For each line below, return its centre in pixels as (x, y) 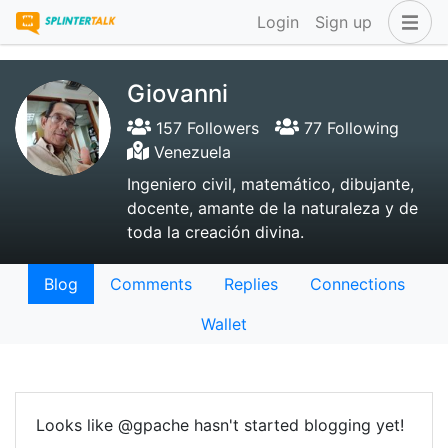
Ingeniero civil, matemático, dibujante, (270, 184)
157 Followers (205, 128)
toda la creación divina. (215, 232)
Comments (150, 284)
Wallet (224, 324)
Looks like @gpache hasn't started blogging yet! (220, 425)
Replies (250, 284)
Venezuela (189, 152)
